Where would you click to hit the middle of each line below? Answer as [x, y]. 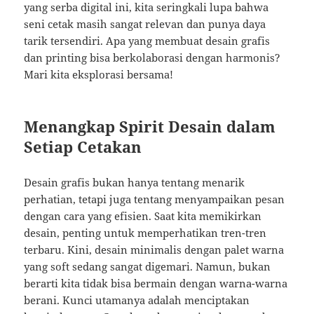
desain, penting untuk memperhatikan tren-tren [145, 233]
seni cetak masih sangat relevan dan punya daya [145, 24]
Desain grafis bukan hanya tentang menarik [135, 183]
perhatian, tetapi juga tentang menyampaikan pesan [155, 199]
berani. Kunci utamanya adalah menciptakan [137, 300]
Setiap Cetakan [83, 147]
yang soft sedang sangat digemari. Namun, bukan [148, 267]
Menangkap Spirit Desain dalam [150, 127]
